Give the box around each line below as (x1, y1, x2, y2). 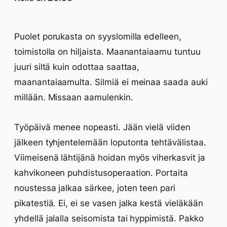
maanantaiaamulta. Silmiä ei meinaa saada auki (14, 77, 208, 87)
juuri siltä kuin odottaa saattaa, (14, 62, 140, 72)
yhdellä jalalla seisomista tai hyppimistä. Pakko (14, 213, 204, 223)
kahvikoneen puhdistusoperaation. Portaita (14, 168, 188, 178)
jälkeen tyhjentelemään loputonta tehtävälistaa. (14, 137, 206, 147)
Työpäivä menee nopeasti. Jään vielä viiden (14, 122, 191, 132)
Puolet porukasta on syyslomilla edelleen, (14, 31, 181, 42)
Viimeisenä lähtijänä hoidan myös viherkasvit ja (14, 153, 205, 163)
